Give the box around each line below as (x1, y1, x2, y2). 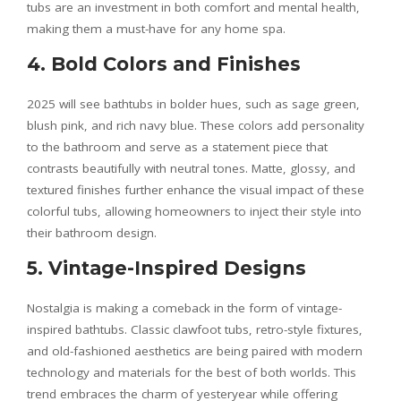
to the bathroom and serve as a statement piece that (27, 139, 328, 155)
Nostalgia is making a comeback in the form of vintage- (27, 300, 342, 316)
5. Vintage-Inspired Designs (27, 257, 306, 279)
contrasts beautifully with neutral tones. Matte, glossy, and (27, 160, 355, 176)
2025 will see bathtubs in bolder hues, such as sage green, (27, 96, 360, 112)
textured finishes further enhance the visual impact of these (27, 182, 364, 198)
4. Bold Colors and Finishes (27, 53, 301, 75)
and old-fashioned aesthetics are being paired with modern (27, 343, 363, 359)
